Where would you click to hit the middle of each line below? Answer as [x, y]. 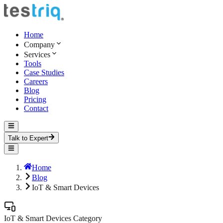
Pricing [35, 99]
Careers [36, 81]
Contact [36, 108]
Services [37, 55]
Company [39, 45]
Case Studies [44, 72]
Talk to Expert [28, 138]
